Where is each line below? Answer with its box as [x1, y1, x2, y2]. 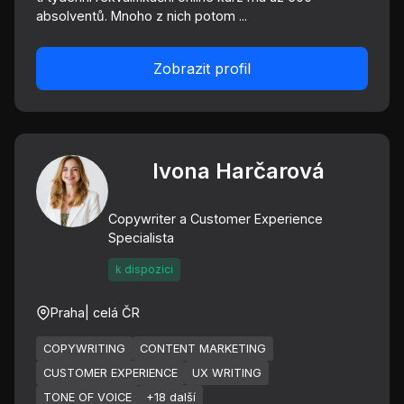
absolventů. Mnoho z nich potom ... [36, 8, 247, 23]
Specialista [108, 230, 174, 245]
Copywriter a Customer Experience [108, 211, 323, 226]
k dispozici [115, 262, 173, 276]
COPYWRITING [43, 342, 125, 355]
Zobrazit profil [153, 60, 251, 78]
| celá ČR [85, 305, 140, 320]
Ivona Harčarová [151, 158, 325, 184]
